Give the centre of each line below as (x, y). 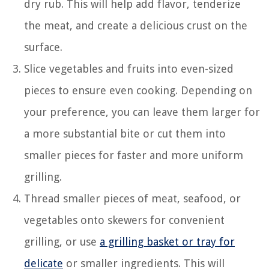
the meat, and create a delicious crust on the (136, 25)
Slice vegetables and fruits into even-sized (129, 68)
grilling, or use (62, 241)
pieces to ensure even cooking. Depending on (138, 90)
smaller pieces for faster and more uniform (134, 155)
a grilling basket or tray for (167, 241)
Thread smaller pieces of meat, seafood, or (132, 198)
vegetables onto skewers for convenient (124, 220)
